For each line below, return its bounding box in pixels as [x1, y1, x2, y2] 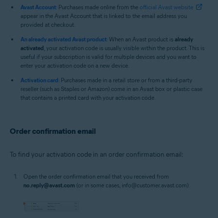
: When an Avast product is [107, 36, 175, 43]
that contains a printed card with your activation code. [20, 94, 156, 101]
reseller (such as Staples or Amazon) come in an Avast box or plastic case [20, 85, 202, 92]
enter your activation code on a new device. [20, 62, 129, 69]
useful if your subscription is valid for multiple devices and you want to [20, 53, 197, 60]
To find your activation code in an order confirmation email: [10, 150, 183, 159]
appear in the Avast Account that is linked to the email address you [20, 12, 187, 19]
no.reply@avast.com [23, 182, 75, 189]
